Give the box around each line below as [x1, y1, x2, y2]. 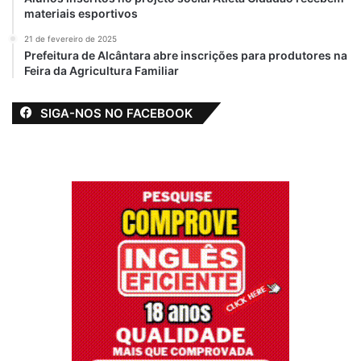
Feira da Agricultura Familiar [24, 63, 179, 77]
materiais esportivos [24, 6, 138, 20]
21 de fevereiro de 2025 [24, 33, 117, 44]
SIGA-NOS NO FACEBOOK [40, 105, 193, 121]
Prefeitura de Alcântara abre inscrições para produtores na [24, 48, 347, 62]
